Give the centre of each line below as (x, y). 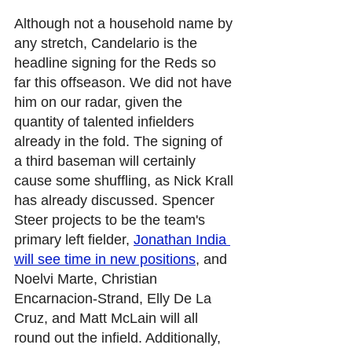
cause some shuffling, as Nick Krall (126, 180)
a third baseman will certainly (107, 161)
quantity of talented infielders (106, 121)
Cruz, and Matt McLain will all (108, 318)
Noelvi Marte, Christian (88, 279)
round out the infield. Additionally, (119, 337)
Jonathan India (182, 239)
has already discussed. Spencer (116, 200)
